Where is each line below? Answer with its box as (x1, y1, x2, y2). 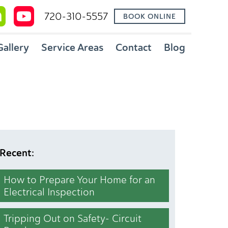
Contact (116, 41, 152, 54)
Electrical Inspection (3, 186, 95, 198)
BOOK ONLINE (123, 12, 176, 21)
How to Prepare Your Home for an (3, 174, 155, 186)
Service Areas (41, 41, 103, 54)
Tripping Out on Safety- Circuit (3, 212, 141, 224)
